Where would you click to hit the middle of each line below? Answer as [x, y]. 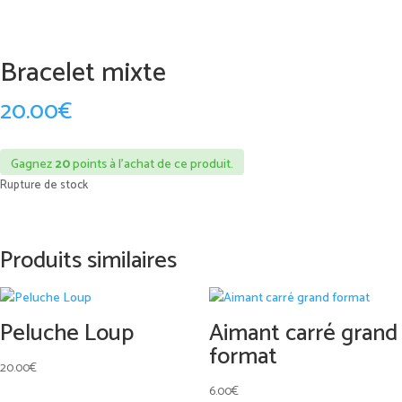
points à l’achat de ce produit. [152, 165]
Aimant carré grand [303, 334]
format [243, 357]
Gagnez [33, 165]
